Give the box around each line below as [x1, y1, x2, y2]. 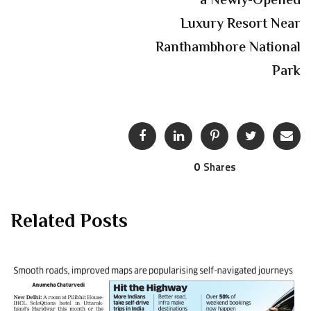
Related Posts [10, 207, 128, 238]
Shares [203, 159, 236, 176]
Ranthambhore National [155, 37, 301, 60]
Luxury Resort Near [180, 14, 301, 36]
